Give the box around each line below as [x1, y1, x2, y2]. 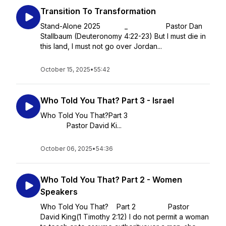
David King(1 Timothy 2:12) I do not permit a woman [40, 212, 209, 221]
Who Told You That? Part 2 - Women [40, 175, 182, 185]
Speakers [40, 187, 78, 197]
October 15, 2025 [40, 66, 90, 73]
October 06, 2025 [40, 145, 92, 152]
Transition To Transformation [40, 6, 156, 16]
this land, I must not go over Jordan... [40, 42, 162, 50]
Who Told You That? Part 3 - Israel [40, 95, 174, 105]
